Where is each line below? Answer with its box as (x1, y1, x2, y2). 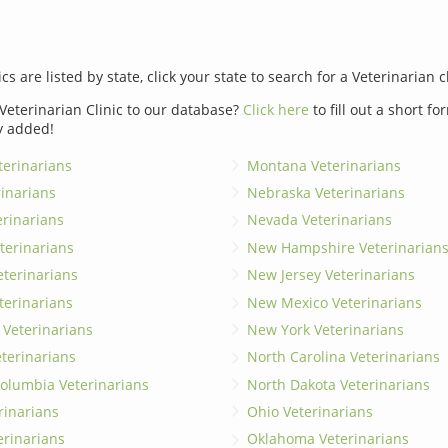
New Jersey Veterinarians (246, 265, 415, 285)
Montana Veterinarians (246, 155, 401, 175)
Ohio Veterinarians (246, 402, 373, 422)
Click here (242, 99, 309, 119)
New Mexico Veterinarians (246, 292, 422, 312)
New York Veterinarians (246, 319, 404, 339)
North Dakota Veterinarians (246, 374, 430, 394)
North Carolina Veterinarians (246, 347, 440, 367)
